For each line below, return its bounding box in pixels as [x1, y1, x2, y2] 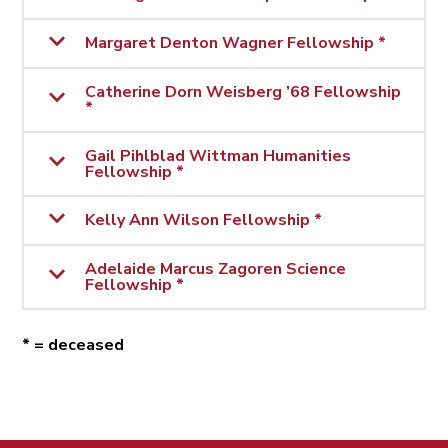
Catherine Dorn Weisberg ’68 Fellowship [85, 80, 402, 103]
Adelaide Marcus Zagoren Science [85, 257, 347, 280]
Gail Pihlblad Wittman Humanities [85, 144, 352, 167]
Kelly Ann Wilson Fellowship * [85, 209, 323, 232]
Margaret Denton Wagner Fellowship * [85, 32, 387, 55]
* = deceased [22, 333, 125, 356]
